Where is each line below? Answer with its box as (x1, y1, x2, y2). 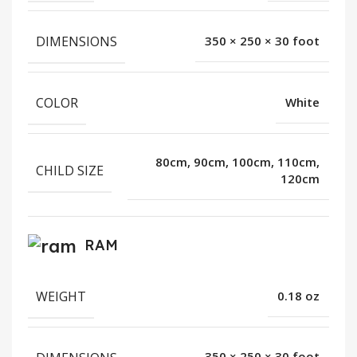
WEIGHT (36, 287, 86, 305)
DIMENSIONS (36, 33, 117, 51)
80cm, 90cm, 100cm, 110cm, (155, 153, 320, 170)
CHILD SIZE (36, 162, 104, 180)
